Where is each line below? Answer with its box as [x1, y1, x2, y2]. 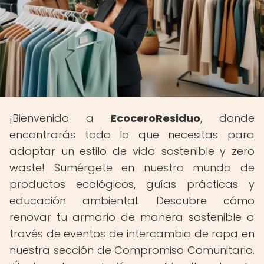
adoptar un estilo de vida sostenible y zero [9, 144, 255, 159]
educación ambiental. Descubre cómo [9, 193, 255, 208]
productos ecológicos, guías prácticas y [9, 177, 255, 192]
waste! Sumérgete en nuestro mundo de [9, 160, 255, 175]
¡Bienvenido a [9, 111, 111, 126]
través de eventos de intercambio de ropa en [9, 226, 255, 241]
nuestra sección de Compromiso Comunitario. [9, 243, 255, 258]
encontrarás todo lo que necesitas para [9, 127, 255, 142]
